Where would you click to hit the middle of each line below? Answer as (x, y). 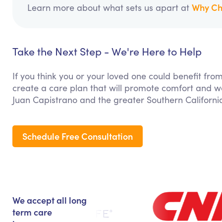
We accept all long (50, 200)
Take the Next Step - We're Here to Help (107, 52)
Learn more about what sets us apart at (110, 8)
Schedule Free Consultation (78, 136)
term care (32, 212)
